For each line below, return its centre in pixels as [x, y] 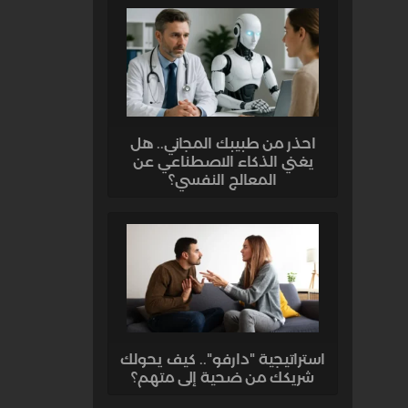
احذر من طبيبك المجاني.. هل [223, 143]
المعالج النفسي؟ [223, 179]
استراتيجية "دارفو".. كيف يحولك [223, 359]
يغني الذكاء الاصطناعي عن [223, 161]
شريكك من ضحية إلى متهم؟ [223, 377]
